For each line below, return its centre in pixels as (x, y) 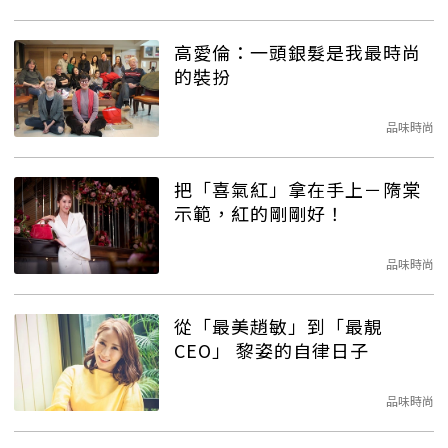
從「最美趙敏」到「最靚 (278, 326)
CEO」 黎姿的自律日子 (271, 350)
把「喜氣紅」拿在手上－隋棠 (297, 189)
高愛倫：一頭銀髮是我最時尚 (297, 52)
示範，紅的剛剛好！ (259, 213)
